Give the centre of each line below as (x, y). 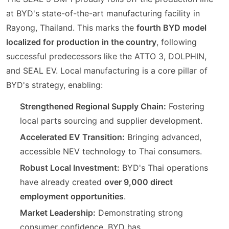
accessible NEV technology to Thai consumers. (111, 151)
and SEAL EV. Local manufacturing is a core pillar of (107, 71)
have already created (62, 182)
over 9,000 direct (139, 182)
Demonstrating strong (140, 212)
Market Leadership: (58, 212)
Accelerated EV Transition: (73, 137)
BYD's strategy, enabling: (54, 85)
